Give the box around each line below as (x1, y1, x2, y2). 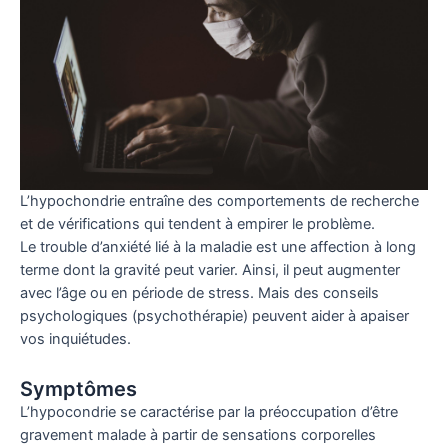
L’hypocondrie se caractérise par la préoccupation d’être (20, 402, 398, 421)
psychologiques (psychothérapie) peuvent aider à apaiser (20, 307, 409, 326)
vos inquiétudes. (20, 330, 131, 349)
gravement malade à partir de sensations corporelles (20, 425, 376, 444)
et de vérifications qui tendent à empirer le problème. (20, 215, 375, 234)
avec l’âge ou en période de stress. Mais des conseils (20, 284, 379, 303)
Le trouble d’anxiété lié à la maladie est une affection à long (20, 238, 416, 257)
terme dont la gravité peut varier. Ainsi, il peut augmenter (20, 261, 400, 280)
